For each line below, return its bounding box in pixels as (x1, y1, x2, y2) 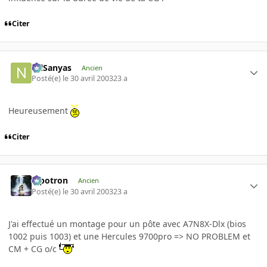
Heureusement (8, 105, 70, 117)
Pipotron (32, 175, 69, 187)
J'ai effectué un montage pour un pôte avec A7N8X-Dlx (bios (8, 218, 246, 229)
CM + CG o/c (8, 243, 59, 254)
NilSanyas (32, 61, 72, 73)
